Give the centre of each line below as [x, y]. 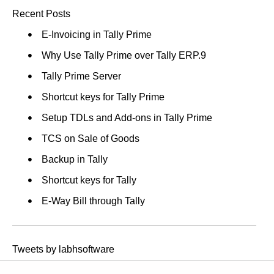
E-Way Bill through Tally [93, 201]
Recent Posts [41, 13]
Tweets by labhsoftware [63, 249]
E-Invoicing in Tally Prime [96, 34]
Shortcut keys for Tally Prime [103, 97]
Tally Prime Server [81, 76]
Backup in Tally [74, 159]
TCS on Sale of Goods [90, 138]
